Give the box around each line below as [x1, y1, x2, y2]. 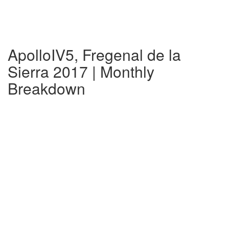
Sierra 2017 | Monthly [8, 60, 154, 82]
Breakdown [8, 77, 85, 99]
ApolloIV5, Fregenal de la [8, 43, 181, 65]
